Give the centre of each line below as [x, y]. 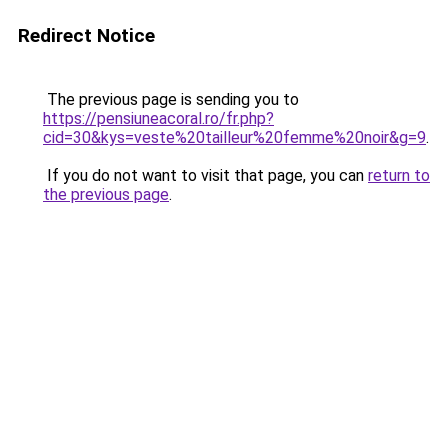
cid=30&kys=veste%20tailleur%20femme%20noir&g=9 [234, 137]
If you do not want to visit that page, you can [205, 175]
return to [399, 175]
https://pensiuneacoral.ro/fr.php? [158, 118]
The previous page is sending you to [171, 99]
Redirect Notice [86, 35]
